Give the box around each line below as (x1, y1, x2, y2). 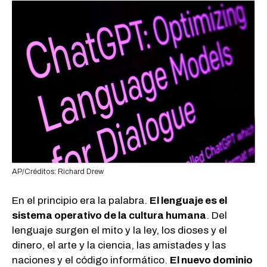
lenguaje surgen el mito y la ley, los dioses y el (12, 224, 227, 236)
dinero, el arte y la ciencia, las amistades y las (12, 239, 226, 251)
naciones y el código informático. (12, 254, 170, 266)
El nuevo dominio (170, 254, 253, 266)
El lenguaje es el (150, 194, 227, 206)
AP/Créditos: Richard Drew (12, 167, 104, 176)
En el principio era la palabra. (12, 194, 150, 206)
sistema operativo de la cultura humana (12, 209, 206, 221)
